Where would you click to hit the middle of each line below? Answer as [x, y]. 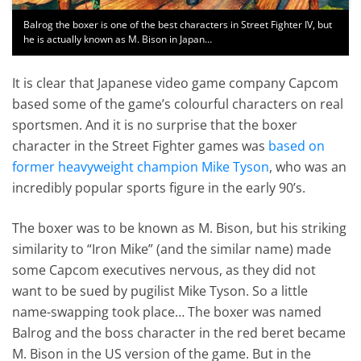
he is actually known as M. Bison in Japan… [118, 39]
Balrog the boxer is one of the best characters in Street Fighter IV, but [178, 25]
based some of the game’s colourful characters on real [178, 104]
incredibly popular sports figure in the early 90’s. [159, 187]
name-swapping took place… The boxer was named [167, 311]
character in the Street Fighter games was [141, 145]
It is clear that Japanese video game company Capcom [176, 83]
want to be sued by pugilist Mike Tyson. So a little [160, 290]
